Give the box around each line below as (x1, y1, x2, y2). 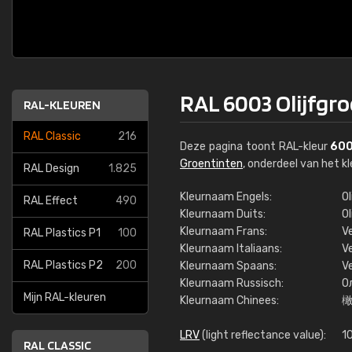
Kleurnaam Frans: (180, 225, 267, 238)
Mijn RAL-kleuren (24, 291, 106, 304)
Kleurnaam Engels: (180, 190, 272, 203)
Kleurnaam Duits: (180, 207, 266, 221)
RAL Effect (24, 194, 78, 207)
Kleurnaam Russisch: (180, 277, 284, 290)
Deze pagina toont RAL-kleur (180, 140, 331, 153)
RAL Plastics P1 (24, 226, 101, 240)
